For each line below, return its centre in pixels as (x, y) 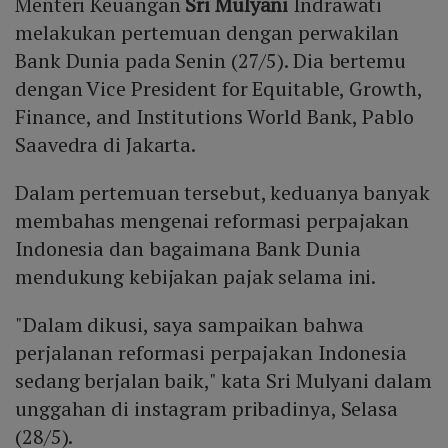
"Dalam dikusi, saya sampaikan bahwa (189, 325)
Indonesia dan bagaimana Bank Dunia (188, 249)
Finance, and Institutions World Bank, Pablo (214, 117)
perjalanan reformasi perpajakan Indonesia (211, 353)
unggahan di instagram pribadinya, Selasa (206, 409)
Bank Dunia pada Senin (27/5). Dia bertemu (210, 61)
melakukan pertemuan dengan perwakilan (207, 33)
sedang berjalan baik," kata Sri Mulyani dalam (223, 381)
